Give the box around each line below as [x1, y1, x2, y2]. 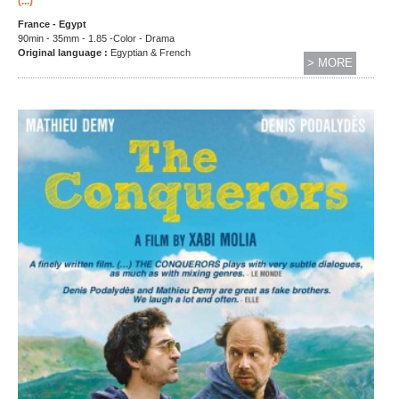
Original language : [18, 47, 110, 59]
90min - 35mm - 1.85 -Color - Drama [18, 33, 175, 45]
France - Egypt [18, 19, 86, 30]
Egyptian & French [110, 47, 191, 59]
